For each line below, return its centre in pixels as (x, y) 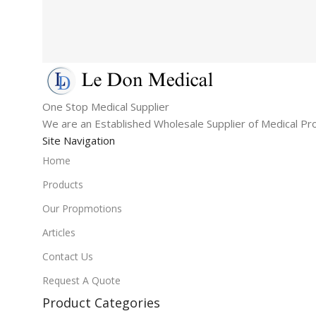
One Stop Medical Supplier (106, 106)
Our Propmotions (82, 208)
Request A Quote (81, 280)
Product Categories (101, 302)
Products (63, 184)
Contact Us (68, 256)
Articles (59, 232)
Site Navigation (79, 140)
